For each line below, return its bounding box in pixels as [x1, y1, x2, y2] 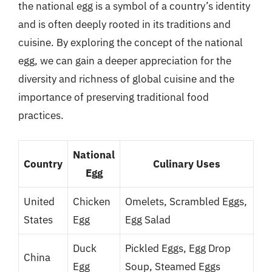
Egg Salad [125, 212, 171, 226]
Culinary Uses [153, 157, 220, 171]
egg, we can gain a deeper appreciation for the [18, 54, 231, 67]
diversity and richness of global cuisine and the [18, 72, 234, 86]
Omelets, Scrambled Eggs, [125, 194, 247, 208]
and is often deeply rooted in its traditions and [18, 18, 231, 31]
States [24, 212, 53, 226]
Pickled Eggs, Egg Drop [125, 241, 231, 255]
